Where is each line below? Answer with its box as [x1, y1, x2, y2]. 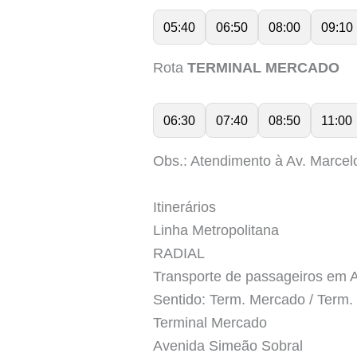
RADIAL [153, 245, 205, 261]
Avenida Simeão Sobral [153, 337, 303, 354]
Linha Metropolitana [153, 222, 279, 238]
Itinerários [153, 198, 216, 215]
